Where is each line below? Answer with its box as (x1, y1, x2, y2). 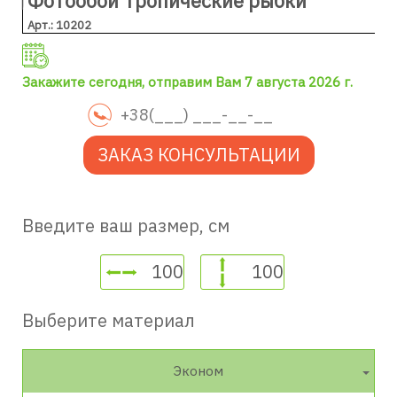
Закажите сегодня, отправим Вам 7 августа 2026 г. (22, 74, 353, 91)
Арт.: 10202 (27, 18, 91, 34)
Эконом (174, 362, 223, 380)
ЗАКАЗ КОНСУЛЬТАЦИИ (97, 143, 300, 167)
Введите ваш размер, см (22, 214, 230, 238)
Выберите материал (22, 308, 195, 333)
